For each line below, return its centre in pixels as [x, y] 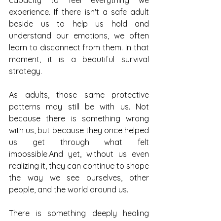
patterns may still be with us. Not [79, 107]
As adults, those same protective [79, 95]
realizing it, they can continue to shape [79, 166]
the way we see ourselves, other [79, 178]
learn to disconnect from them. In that [79, 47]
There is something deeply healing [79, 213]
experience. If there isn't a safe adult [79, 12]
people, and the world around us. [69, 189]
